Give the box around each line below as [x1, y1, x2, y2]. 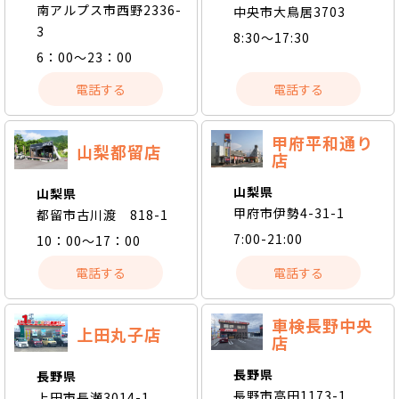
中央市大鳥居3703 [233, 3, 346, 21]
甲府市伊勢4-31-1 [233, 203, 346, 222]
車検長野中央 [271, 313, 373, 337]
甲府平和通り [271, 130, 373, 154]
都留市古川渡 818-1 [37, 205, 168, 224]
